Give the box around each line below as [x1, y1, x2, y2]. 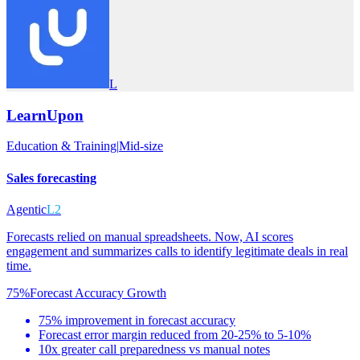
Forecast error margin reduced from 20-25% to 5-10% [39, 327, 311, 342]
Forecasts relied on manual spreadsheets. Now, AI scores [6, 229, 293, 243]
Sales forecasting [6, 170, 96, 185]
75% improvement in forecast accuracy [39, 313, 235, 327]
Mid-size [119, 139, 163, 153]
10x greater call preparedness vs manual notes [39, 342, 270, 356]
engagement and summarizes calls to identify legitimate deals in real [6, 243, 348, 258]
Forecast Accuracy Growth [30, 285, 166, 300]
